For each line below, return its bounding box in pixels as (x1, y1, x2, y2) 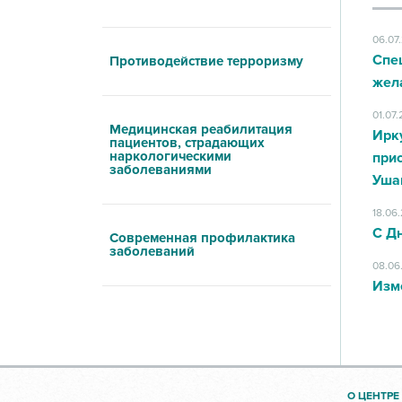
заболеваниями (109, 162, 212, 178)
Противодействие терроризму (109, 53, 303, 69)
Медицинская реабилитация (109, 121, 293, 137)
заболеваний (109, 243, 195, 259)
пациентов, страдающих (109, 135, 265, 151)
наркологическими (109, 148, 232, 164)
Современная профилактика (109, 230, 295, 246)
